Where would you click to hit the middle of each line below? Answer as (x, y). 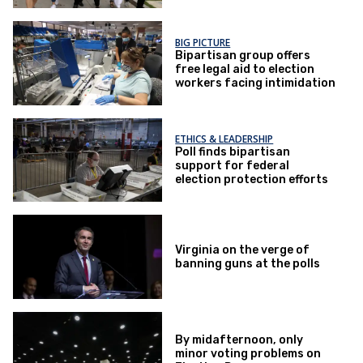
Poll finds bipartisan (233, 152)
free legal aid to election (245, 69)
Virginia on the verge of (243, 250)
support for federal (233, 166)
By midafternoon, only (239, 340)
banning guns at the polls (248, 264)
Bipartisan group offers (243, 55)
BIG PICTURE (203, 42)
